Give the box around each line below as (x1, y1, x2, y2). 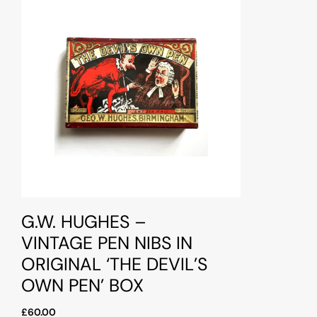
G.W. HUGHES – (21, 210, 146, 234)
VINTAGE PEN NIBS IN (21, 231, 192, 255)
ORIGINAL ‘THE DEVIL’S (21, 253, 207, 277)
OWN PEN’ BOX (21, 274, 144, 298)
